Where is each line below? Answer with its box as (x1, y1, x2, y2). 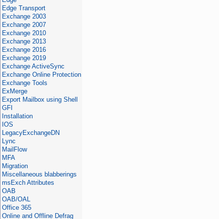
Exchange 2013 (1, 38, 46, 45)
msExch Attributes (1, 179, 54, 186)
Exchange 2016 (1, 46, 46, 53)
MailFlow (1, 146, 27, 153)
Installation (1, 112, 33, 120)
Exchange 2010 (1, 29, 46, 37)
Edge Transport (1, 4, 45, 12)
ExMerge (1, 88, 27, 95)
